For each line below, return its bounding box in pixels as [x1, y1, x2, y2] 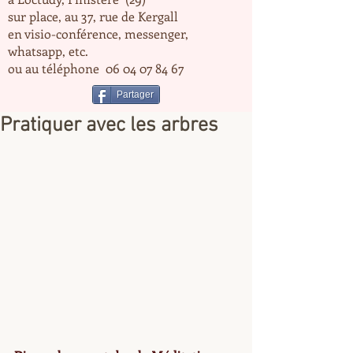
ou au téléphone [8, 60, 106, 76]
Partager [117, 89, 154, 100]
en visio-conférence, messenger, [8, 25, 188, 42]
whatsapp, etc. [8, 43, 88, 59]
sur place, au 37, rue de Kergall [8, 8, 181, 24]
